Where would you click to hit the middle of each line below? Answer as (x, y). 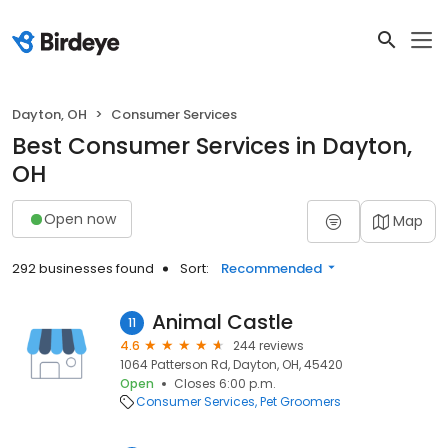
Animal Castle (222, 322)
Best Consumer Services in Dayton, (212, 146)
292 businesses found (83, 268)
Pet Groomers (300, 401)
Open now (80, 218)
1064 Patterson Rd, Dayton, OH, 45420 (231, 364)
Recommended (271, 268)
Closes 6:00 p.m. (225, 383)
